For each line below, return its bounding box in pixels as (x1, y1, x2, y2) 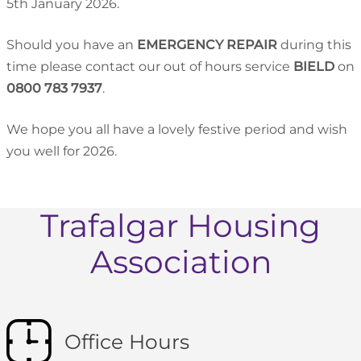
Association (89, 243, 272, 281)
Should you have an (6, 37, 137, 52)
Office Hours (64, 329, 189, 354)
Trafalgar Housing (40, 206, 321, 245)
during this (277, 37, 351, 52)
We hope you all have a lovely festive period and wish (6, 122, 347, 137)
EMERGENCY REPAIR (137, 37, 277, 52)
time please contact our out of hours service (6, 59, 293, 74)
